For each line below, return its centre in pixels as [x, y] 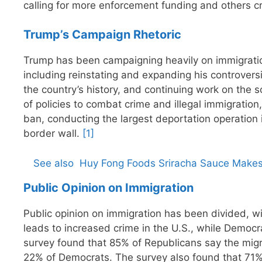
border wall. [53, 134]
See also [54, 163]
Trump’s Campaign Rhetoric [102, 35]
